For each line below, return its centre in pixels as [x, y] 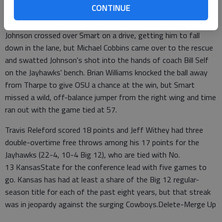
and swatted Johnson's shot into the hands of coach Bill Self [107, 60]
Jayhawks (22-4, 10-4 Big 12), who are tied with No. [92, 154]
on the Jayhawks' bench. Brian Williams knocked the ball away [106, 72]
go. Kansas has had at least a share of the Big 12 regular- [102, 179]
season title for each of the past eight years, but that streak [108, 192]
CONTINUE [111, 8]
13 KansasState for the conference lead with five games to [106, 167]
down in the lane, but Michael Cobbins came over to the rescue [109, 47]
